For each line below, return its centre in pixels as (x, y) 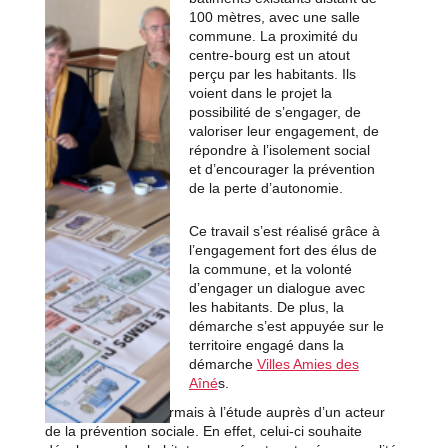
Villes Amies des (307, 363)
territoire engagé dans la (266, 344)
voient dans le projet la (260, 92)
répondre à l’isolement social (279, 149)
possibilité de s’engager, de (274, 111)
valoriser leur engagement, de (283, 130)
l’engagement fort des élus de (282, 249)
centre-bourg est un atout (269, 54)
